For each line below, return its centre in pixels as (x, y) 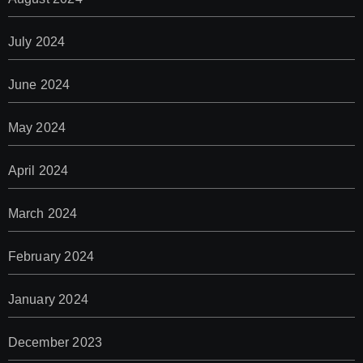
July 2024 (36, 42)
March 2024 (43, 214)
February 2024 (51, 257)
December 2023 (55, 343)
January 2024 (48, 300)
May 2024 (37, 128)
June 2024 (39, 85)
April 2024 (38, 171)
